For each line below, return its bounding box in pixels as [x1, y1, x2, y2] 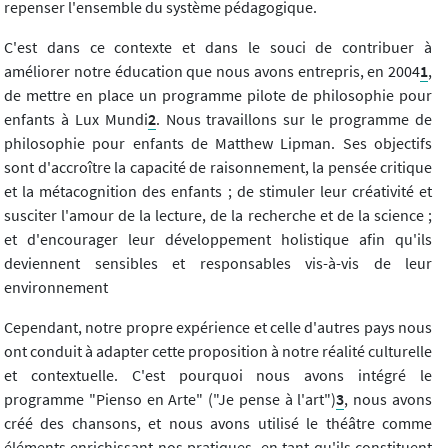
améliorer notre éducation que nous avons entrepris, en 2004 [4, 60, 420, 81]
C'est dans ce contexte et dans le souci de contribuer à [4, 36, 432, 57]
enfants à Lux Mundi [4, 108, 148, 129]
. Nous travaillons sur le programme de [155, 108, 433, 129]
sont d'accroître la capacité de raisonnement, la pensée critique [4, 156, 432, 177]
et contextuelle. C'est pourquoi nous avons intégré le [4, 364, 432, 385]
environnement [4, 276, 108, 297]
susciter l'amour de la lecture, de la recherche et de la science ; [4, 204, 432, 225]
